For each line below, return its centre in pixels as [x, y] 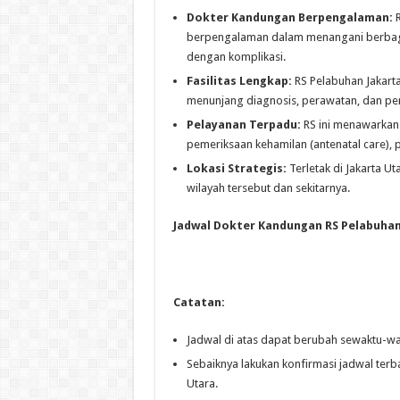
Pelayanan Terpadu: [243, 124]
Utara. [202, 383]
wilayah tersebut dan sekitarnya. [268, 187]
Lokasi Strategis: [236, 168]
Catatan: [199, 302]
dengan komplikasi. [236, 56]
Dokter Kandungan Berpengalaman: [289, 17]
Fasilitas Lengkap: [239, 80]
